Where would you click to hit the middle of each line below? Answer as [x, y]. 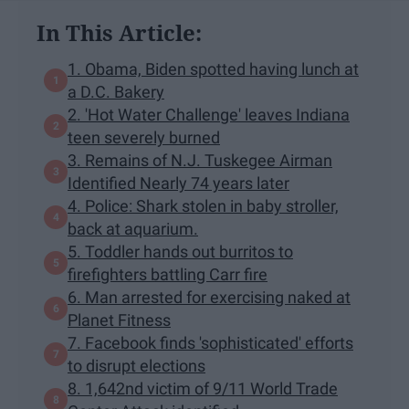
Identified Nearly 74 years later [178, 183]
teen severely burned [144, 137]
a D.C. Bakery [116, 91]
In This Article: [119, 32]
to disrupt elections [136, 365]
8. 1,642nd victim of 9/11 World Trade [203, 388]
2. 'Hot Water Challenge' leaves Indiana [209, 114]
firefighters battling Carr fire [168, 274]
